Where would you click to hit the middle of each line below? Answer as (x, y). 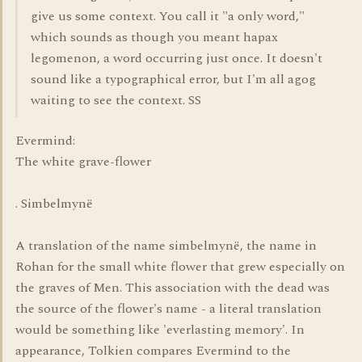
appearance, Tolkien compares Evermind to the (153, 351)
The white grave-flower (83, 162)
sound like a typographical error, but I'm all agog (173, 79)
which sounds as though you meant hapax (154, 37)
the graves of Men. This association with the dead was (173, 288)
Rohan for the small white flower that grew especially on (180, 267)
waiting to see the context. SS (116, 100)
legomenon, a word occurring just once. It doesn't (177, 58)
